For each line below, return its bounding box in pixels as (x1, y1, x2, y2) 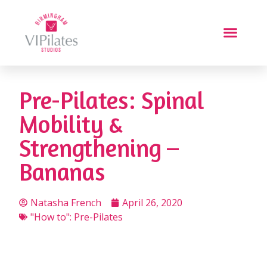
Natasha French (30, 195, 101, 209)
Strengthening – (19, 133, 179, 162)
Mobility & (19, 109, 122, 138)
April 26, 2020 (122, 195, 182, 209)
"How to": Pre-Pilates (30, 210, 123, 223)
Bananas (19, 157, 105, 186)
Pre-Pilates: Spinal (19, 85, 204, 114)
